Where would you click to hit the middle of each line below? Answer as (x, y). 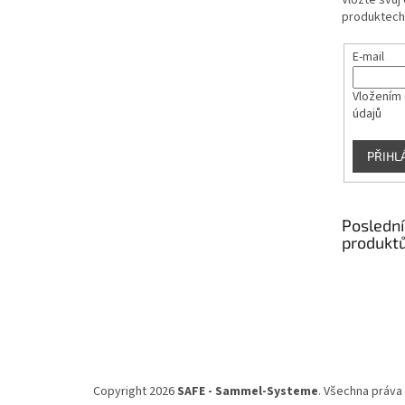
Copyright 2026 (135, 392)
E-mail (368, 57)
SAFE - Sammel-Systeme (248, 392)
